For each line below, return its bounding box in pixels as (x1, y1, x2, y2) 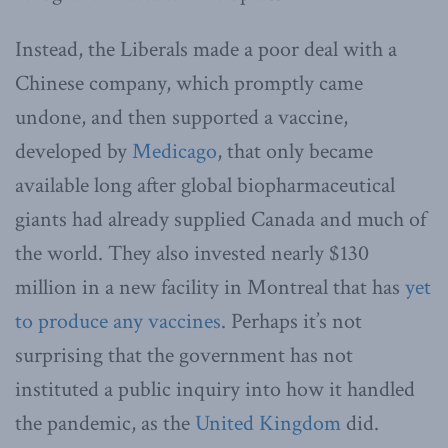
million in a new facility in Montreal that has (15, 272, 405, 302)
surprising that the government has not (15, 340, 353, 370)
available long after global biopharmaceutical (15, 170, 395, 200)
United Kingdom (195, 408, 341, 438)
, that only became (217, 136, 373, 166)
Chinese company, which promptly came (15, 68, 363, 98)
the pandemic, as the (15, 408, 195, 438)
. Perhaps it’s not (221, 306, 362, 336)
